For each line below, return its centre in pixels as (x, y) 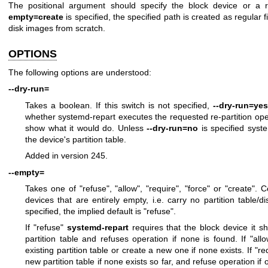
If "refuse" (46, 228)
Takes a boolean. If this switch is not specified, (119, 105)
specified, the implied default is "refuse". (100, 211)
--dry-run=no (173, 128)
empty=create (36, 16)
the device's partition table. (76, 139)
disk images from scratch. (57, 28)
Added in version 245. (66, 156)
